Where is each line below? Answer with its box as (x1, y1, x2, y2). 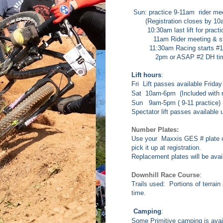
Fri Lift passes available (131, 80, 204, 88)
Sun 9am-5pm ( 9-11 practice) (131, 99, 221, 107)
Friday (204, 80, 222, 88)
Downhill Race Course (131, 171, 200, 179)
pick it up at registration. (131, 144, 201, 152)
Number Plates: (131, 126, 179, 134)
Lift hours (131, 71, 161, 79)
